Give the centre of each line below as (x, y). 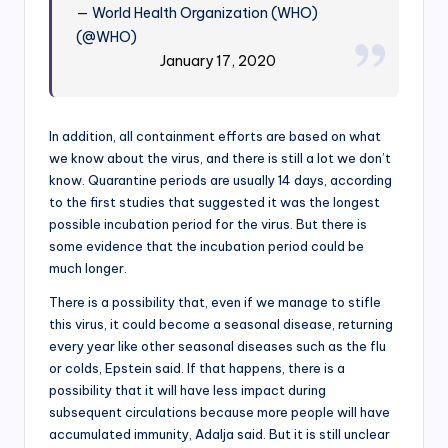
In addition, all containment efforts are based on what (215, 136)
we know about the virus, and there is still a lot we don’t (220, 158)
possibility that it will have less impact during (187, 390)
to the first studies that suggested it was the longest (214, 202)
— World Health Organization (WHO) (197, 13)
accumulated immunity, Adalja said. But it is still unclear (219, 434)
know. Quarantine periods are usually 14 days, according (220, 180)
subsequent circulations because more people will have (219, 412)
